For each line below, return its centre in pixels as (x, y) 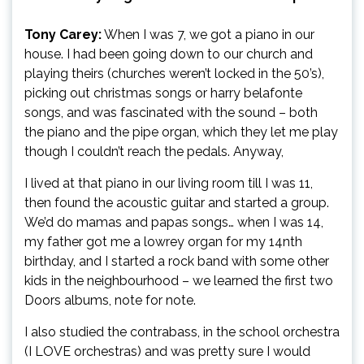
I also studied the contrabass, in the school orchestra (182, 331)
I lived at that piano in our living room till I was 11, (169, 183)
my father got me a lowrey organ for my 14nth (163, 241)
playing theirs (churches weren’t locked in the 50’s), (174, 73)
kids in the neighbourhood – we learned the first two (179, 280)
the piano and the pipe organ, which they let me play (181, 132)
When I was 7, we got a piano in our (208, 34)
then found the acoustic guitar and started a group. (177, 202)
